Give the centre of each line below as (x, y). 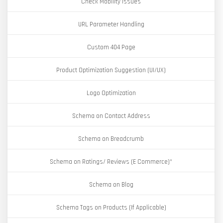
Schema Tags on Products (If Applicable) (111, 208)
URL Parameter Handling (111, 24)
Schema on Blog (111, 185)
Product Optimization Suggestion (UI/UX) (111, 70)
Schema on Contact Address (111, 116)
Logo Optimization (111, 93)
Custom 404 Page (111, 47)
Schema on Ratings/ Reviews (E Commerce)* (111, 162)
